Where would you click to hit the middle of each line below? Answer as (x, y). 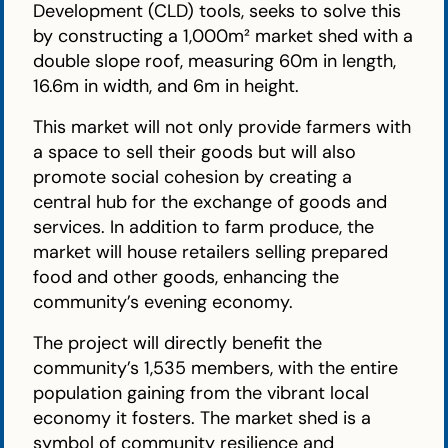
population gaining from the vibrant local (201, 393)
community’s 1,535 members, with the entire (216, 368)
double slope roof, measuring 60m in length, (215, 60)
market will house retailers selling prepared (211, 252)
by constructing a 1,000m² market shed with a (223, 35)
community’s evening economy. (163, 302)
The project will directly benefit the (178, 343)
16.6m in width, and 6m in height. (166, 85)
